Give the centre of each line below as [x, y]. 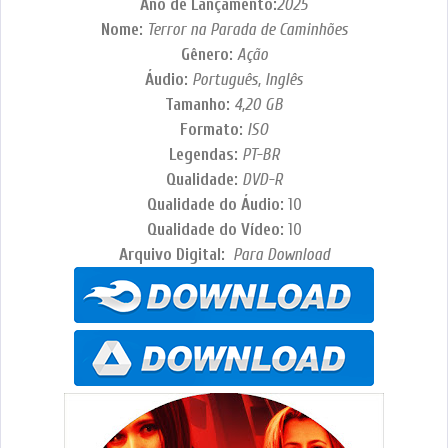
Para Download [279, 255]
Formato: [213, 130]
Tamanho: [199, 105]
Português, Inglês [247, 80]
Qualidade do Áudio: [217, 205]
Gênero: [206, 55]
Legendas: [205, 155]
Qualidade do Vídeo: [217, 230]
